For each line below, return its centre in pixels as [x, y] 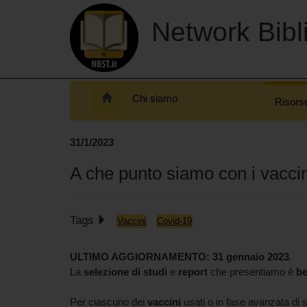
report [193, 272]
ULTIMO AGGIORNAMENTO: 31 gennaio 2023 [180, 257]
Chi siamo [155, 98]
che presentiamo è [252, 272]
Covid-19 [174, 221]
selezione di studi [125, 272]
